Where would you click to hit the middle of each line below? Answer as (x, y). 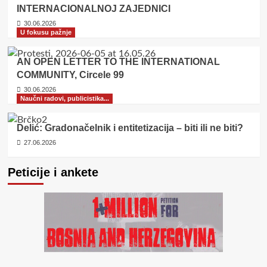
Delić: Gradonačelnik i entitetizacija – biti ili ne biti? (130, 128)
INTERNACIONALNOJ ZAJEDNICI (93, 8)
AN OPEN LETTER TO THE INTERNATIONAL (118, 61)
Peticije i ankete (53, 172)
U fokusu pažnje (46, 32)
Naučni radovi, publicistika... (64, 98)
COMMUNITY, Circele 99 (70, 74)
